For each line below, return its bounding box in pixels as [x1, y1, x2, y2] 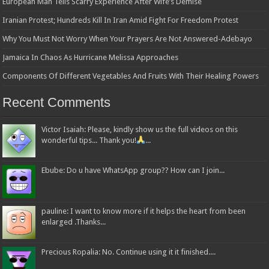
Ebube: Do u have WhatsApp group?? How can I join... [41, 165, 225, 175]
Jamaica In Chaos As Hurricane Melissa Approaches [2, 52, 179, 62]
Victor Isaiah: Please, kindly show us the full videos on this [41, 124, 238, 134]
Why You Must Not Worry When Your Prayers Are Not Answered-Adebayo [2, 34, 253, 43]
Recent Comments [2, 94, 111, 110]
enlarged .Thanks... [41, 217, 106, 226]
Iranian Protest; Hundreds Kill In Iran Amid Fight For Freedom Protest [2, 15, 239, 25]
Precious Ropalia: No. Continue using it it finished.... [41, 247, 216, 256]
